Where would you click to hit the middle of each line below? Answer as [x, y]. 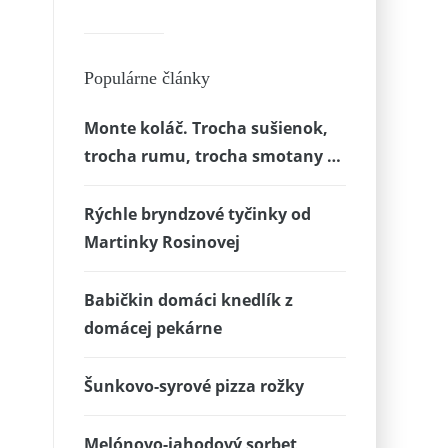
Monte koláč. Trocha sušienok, [205, 128]
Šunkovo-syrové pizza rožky [193, 386]
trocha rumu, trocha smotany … [212, 156]
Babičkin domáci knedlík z [188, 300]
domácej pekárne [152, 328]
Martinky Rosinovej [161, 242]
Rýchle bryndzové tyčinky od [197, 214]
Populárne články [146, 78]
